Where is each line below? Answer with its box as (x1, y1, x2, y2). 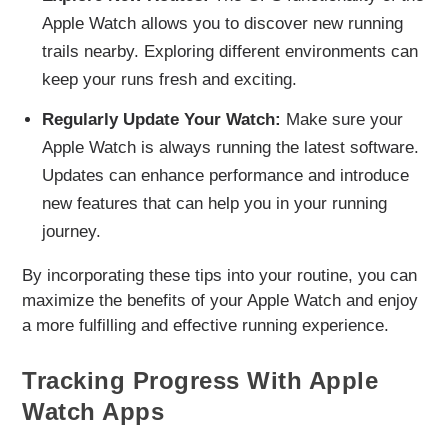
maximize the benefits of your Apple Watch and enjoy (22, 291, 419, 311)
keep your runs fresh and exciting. (41, 70, 297, 90)
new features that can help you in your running (41, 194, 387, 214)
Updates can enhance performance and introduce (41, 166, 409, 186)
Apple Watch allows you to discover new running (41, 14, 403, 34)
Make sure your (280, 110, 403, 130)
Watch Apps (22, 398, 165, 426)
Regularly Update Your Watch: (41, 110, 281, 130)
